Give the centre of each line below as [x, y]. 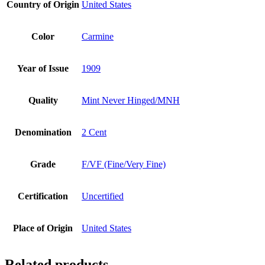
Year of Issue [43, 69]
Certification [43, 196]
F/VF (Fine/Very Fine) [124, 164]
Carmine [98, 37]
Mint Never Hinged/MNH [131, 101]
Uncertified [103, 196]
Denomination [43, 132]
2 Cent [94, 132]
